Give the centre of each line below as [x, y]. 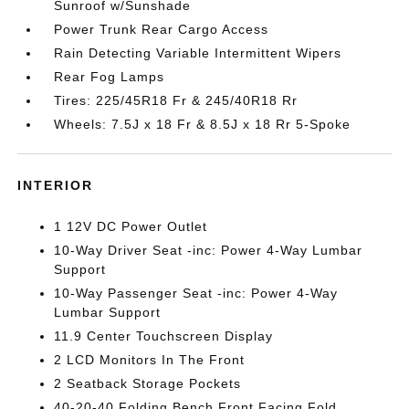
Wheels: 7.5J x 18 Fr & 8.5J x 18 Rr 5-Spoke [203, 124]
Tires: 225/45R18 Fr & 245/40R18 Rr [176, 100]
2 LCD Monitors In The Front [150, 360]
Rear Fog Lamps [110, 77]
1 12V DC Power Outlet [131, 226]
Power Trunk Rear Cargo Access [162, 29]
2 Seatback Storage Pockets [148, 383]
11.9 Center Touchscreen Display [164, 336]
